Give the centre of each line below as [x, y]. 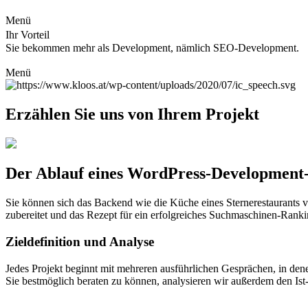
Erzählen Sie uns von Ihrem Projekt [132, 114]
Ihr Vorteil [31, 34]
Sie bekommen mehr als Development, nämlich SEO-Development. [152, 47]
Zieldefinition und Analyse [80, 242]
